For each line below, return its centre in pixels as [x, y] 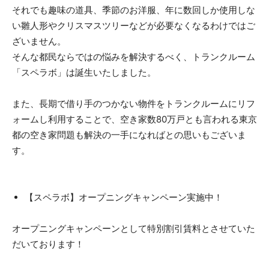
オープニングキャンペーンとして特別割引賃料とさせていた [134, 229]
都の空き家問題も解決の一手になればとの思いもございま [129, 135]
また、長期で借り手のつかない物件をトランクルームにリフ [134, 104]
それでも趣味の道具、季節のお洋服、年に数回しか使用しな [134, 10]
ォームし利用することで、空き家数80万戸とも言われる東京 [134, 119]
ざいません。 [39, 41]
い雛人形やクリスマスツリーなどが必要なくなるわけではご [134, 26]
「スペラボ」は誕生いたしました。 [84, 73]
